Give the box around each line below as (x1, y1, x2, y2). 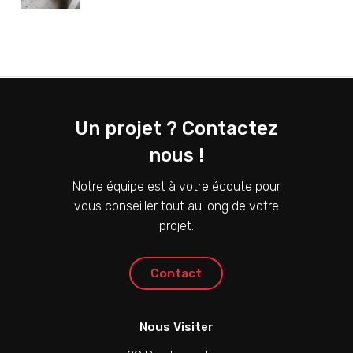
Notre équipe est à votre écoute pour (72, 178, 281, 194)
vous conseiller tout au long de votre (73, 198, 279, 214)
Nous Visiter (139, 319, 214, 334)
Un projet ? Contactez (74, 117, 278, 139)
